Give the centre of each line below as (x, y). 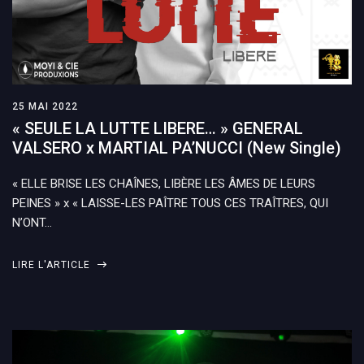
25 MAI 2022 (45, 106)
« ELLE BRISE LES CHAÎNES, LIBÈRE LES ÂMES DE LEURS (164, 183)
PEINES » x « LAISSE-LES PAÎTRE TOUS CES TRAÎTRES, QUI (170, 203)
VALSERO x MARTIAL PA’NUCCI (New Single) (177, 147)
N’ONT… (32, 222)
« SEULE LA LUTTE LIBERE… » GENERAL (158, 128)
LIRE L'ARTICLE (53, 264)
